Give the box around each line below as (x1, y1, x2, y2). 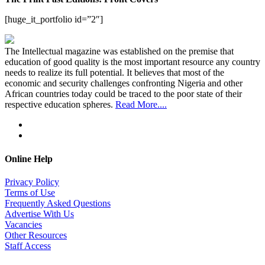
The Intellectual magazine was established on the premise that (5, 46, 234, 57)
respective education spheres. (5, 99, 115, 110)
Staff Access (5, 240, 51, 251)
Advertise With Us (5, 208, 74, 219)
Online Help (5, 153, 53, 164)
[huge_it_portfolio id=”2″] (5, 14, 103, 25)
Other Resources (5, 230, 67, 240)
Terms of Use (5, 187, 55, 198)
